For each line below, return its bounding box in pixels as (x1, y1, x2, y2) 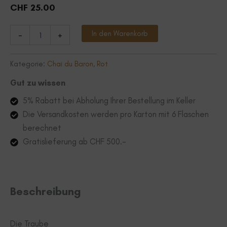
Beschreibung (10, 184, 81, 198)
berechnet (22, 123, 61, 133)
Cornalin (10, 25, 35, 34)
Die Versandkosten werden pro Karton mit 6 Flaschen (22, 109, 209, 120)
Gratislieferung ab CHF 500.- (22, 136, 126, 147)
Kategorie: (10, 59, 47, 69)
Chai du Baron (47, 59, 93, 69)
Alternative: (158, 28, 194, 37)
